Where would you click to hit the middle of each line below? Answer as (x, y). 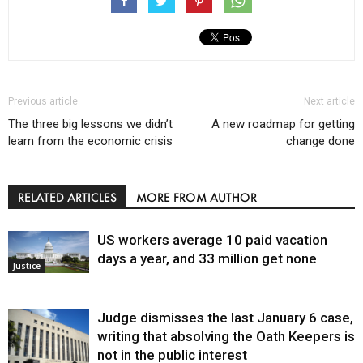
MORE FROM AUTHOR (196, 197)
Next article (329, 101)
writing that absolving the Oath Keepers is (226, 336)
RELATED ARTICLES (67, 197)
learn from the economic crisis (90, 141)
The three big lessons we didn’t (90, 124)
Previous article (43, 101)
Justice (27, 265)
